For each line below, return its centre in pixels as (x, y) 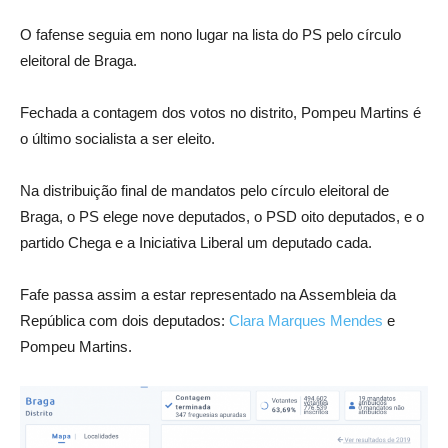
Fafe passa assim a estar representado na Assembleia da (208, 295)
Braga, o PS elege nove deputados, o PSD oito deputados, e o (222, 217)
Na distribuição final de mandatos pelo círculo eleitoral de (204, 191)
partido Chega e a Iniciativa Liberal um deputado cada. (196, 243)
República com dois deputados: (124, 321)
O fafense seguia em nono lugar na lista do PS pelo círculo (210, 35)
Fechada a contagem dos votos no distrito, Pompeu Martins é (220, 113)
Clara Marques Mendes (306, 321)
